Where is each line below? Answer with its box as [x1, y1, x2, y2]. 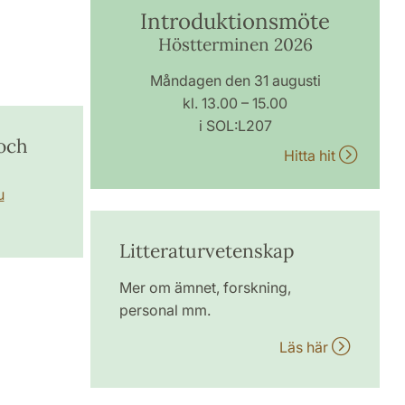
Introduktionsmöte [140, 7, 331, 35]
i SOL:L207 [198, 117, 272, 135]
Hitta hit [283, 146, 339, 165]
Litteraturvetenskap [119, 239, 296, 263]
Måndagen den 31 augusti [149, 71, 321, 89]
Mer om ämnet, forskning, [119, 278, 292, 297]
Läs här [278, 338, 332, 356]
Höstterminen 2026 [157, 33, 313, 55]
